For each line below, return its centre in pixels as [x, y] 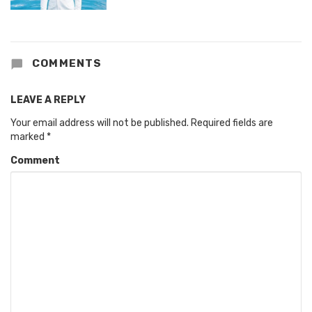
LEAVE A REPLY [48, 100]
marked [29, 136]
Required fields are [232, 123]
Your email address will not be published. [100, 123]
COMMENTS [65, 63]
